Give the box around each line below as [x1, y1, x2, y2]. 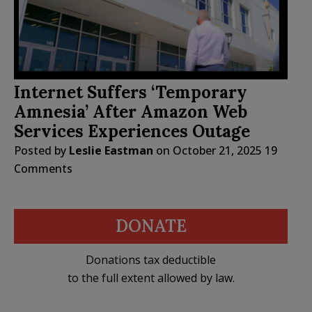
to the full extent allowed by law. [67, 270, 235, 286]
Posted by [14, 143, 69, 159]
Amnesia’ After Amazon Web [14, 101, 247, 123]
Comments [14, 161, 72, 177]
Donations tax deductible [86, 252, 216, 268]
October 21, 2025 [173, 143, 262, 159]
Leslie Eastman [69, 143, 153, 159]
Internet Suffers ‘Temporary [14, 81, 247, 104]
